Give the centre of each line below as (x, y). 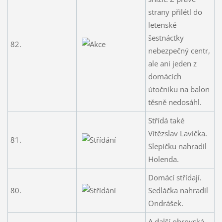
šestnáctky (166, 37)
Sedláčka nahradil (178, 190)
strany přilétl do (175, 12)
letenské (162, 25)
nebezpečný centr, (179, 50)
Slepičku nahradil (177, 146)
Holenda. (163, 159)
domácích (165, 76)
